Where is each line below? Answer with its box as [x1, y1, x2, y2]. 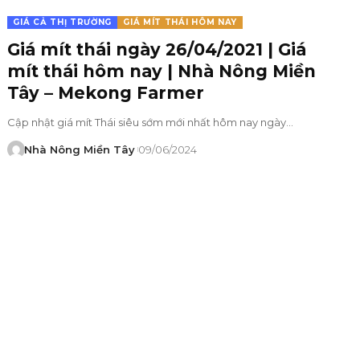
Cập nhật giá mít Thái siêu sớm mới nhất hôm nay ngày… [7, 115, 294, 129]
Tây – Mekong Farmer [7, 82, 205, 103]
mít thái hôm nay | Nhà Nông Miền [7, 60, 317, 81]
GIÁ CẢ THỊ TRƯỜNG [13, 16, 112, 27]
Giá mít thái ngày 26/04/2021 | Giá [7, 39, 307, 59]
